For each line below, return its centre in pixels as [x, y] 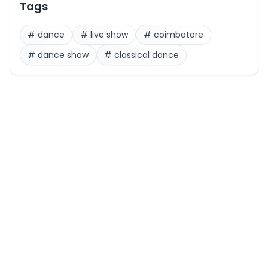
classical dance [147, 55]
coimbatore [179, 35]
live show [109, 35]
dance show [63, 55]
